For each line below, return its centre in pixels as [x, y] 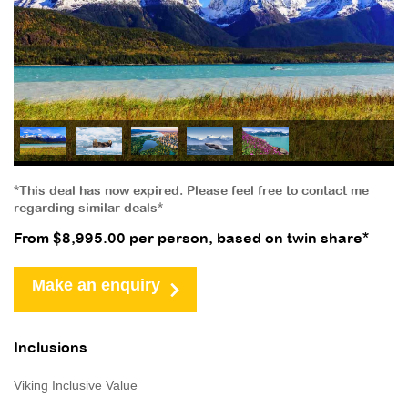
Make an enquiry [96, 285]
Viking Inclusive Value [76, 385]
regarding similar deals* [88, 209]
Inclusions [51, 348]
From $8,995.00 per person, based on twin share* [191, 239]
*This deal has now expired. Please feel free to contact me [191, 191]
